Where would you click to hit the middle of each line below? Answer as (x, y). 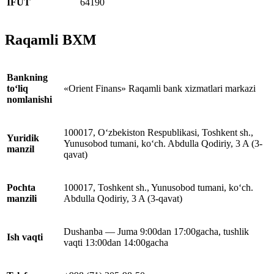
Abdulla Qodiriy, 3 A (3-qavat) (123, 199)
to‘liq (17, 89)
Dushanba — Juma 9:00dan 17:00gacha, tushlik (156, 232)
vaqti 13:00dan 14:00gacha (116, 243)
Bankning (27, 78)
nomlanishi (29, 100)
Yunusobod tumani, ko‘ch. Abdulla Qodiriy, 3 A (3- (163, 144)
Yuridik (23, 138)
